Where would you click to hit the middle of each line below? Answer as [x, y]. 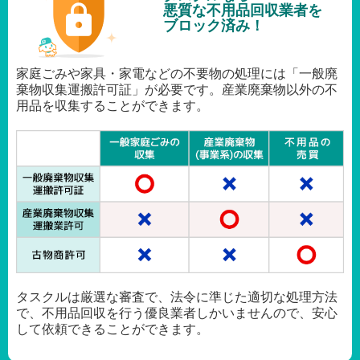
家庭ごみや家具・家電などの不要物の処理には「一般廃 [177, 74]
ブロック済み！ [213, 26]
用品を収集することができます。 [112, 106]
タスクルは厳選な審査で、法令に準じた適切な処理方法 [177, 297]
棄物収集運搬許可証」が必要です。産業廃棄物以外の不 [177, 90]
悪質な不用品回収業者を [242, 11]
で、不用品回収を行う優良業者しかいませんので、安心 [177, 313]
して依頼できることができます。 [112, 329]
